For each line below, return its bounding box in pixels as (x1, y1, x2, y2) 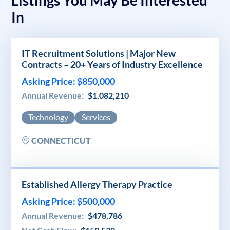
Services (82, 111, 110, 122)
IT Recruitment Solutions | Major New (22, 47, 176, 59)
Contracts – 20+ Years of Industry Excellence (22, 58, 203, 70)
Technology (28, 111, 68, 122)
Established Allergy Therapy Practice (22, 178, 172, 190)
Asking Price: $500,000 (22, 195, 115, 207)
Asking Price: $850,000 (22, 75, 115, 87)
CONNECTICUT (30, 135, 91, 145)
